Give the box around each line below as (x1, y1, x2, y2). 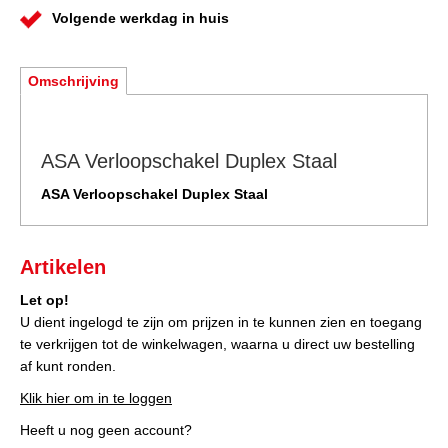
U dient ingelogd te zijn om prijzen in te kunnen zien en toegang (20, 314, 422, 331)
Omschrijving (28, 73, 119, 90)
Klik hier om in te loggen (20, 390, 172, 407)
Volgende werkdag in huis (52, 10, 229, 27)
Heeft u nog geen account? (20, 422, 192, 439)
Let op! (20, 292, 69, 309)
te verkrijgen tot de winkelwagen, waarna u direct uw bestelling (20, 336, 415, 353)
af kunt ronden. (20, 358, 116, 375)
